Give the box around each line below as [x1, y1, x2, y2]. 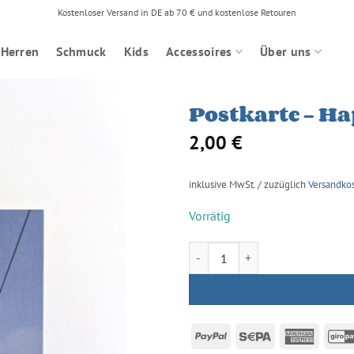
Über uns [260, 43, 311, 59]
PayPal [226, 326, 261, 343]
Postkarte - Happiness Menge [188, 243, 327, 258]
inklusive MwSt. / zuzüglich [189, 178, 308, 192]
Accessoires [165, 43, 232, 59]
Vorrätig [189, 207, 231, 224]
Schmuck [56, 43, 107, 59]
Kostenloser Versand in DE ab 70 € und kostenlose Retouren [58, 6, 296, 18]
